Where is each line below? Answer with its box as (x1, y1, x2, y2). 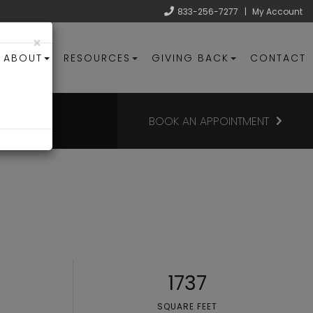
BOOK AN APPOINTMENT (148, 112, 269, 129)
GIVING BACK (152, 50, 229, 65)
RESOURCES (64, 50, 131, 65)
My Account (252, 6, 303, 17)
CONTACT (250, 50, 306, 65)
